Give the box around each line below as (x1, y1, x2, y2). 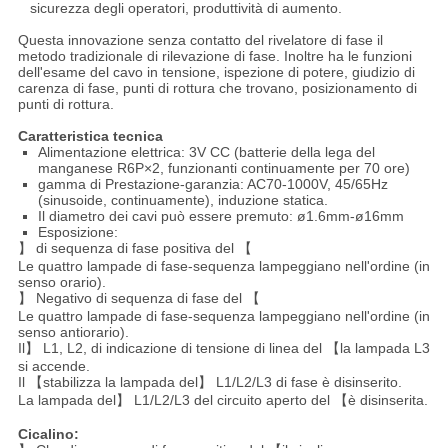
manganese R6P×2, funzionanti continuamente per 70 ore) (37, 160, 410, 177)
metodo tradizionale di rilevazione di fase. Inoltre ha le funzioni (17, 48, 412, 65)
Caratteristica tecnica (17, 128, 163, 145)
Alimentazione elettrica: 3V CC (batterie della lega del (37, 144, 375, 161)
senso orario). (17, 274, 106, 291)
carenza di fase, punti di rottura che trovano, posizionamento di (17, 80, 417, 97)
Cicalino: (17, 426, 79, 443)
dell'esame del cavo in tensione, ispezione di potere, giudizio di (17, 64, 415, 81)
